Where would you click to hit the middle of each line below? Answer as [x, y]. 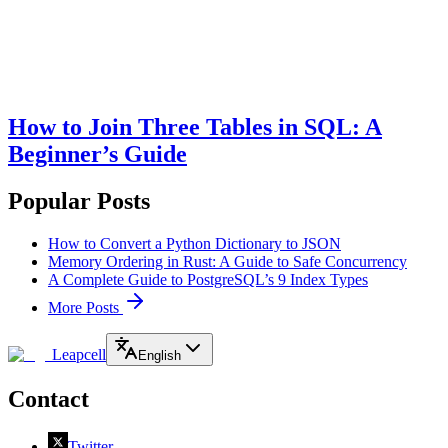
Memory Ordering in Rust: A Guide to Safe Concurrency [227, 261]
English [159, 355]
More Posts [85, 307]
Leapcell [79, 354]
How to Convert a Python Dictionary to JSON [194, 243]
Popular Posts [79, 200]
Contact [48, 398]
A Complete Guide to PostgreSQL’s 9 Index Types [208, 279]
